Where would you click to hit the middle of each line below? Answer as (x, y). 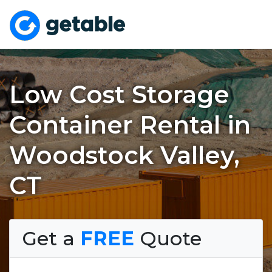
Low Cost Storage (119, 94)
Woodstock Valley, (124, 155)
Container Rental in (130, 124)
